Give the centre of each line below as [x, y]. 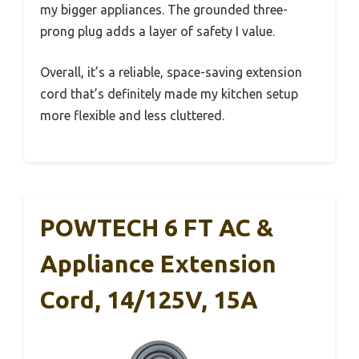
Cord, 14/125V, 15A [149, 300]
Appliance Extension [158, 264]
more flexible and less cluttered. [132, 116]
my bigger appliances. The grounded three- [164, 10]
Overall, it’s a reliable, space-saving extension [171, 73]
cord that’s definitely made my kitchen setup [169, 94]
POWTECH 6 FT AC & [157, 228]
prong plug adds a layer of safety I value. [157, 32]
